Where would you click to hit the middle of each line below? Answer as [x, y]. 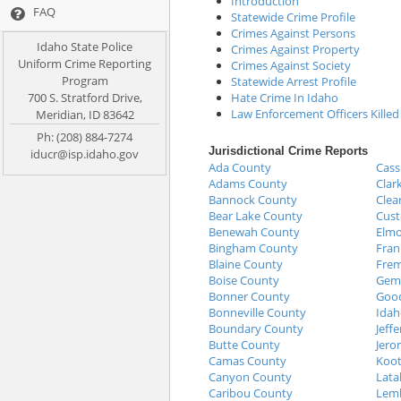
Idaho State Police [85, 46]
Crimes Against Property [295, 49]
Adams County [248, 183]
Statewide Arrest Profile [294, 81]
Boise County [244, 280]
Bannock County [253, 199]
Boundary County [256, 328]
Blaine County [246, 264]
